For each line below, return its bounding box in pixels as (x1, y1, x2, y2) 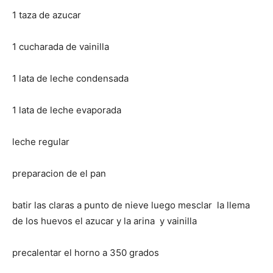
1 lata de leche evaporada (12, 104, 121, 116)
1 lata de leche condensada (12, 73, 129, 84)
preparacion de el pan (12, 168, 106, 179)
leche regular (12, 136, 69, 147)
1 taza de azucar (12, 9, 81, 21)
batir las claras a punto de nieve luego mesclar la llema (12, 199, 250, 211)
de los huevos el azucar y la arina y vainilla (12, 215, 197, 227)
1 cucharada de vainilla (12, 41, 109, 52)
